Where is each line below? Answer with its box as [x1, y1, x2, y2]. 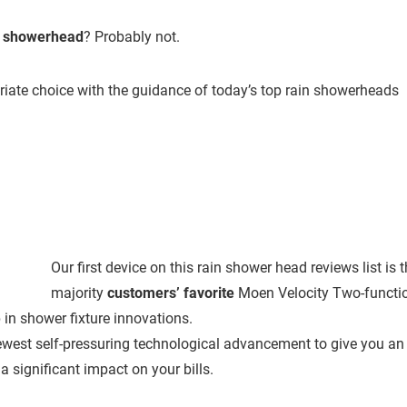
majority [51, 284, 104, 303]
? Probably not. [84, 28, 180, 46]
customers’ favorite [104, 284, 234, 303]
